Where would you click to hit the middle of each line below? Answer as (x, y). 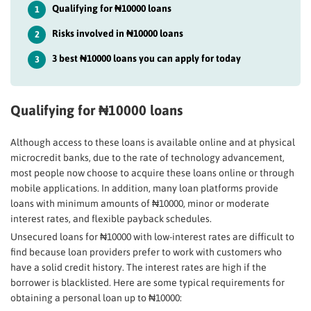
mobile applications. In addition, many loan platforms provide (144, 188)
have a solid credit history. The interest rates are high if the (138, 267)
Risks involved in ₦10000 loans (118, 33)
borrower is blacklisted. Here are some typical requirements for (148, 283)
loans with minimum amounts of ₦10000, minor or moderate (140, 203)
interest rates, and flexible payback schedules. (111, 219)
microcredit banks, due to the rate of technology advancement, (148, 158)
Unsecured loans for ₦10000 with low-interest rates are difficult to (152, 237)
